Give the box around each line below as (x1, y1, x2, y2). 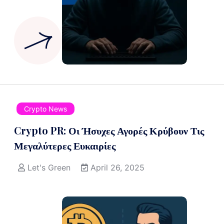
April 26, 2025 (90, 162, 144, 173)
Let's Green (27, 162, 70, 173)
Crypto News (24, 104, 67, 113)
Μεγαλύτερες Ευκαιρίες (14, 138, 115, 152)
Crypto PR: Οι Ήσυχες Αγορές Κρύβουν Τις (14, 123, 204, 137)
